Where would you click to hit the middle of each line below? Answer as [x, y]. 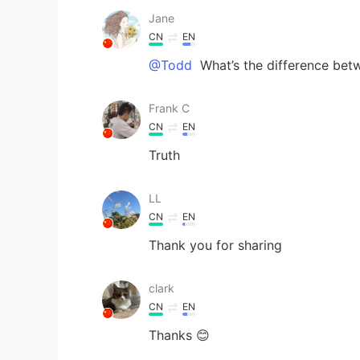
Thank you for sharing [215, 245]
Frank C [169, 108]
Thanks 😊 [179, 335]
